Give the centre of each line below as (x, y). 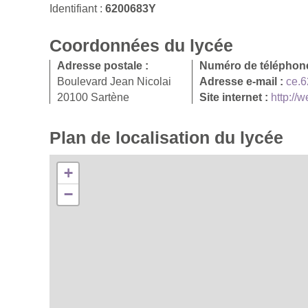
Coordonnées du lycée (141, 45)
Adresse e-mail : (243, 81)
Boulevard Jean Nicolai (114, 81)
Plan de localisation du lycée (166, 137)
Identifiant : (77, 8)
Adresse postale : (103, 65)
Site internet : (235, 97)
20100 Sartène (93, 97)
